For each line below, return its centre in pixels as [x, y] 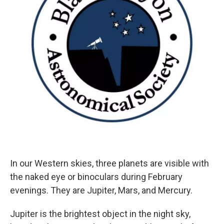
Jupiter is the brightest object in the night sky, [100, 214]
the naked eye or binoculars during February [96, 177]
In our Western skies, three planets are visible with [109, 163]
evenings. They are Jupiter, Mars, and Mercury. [101, 190]
